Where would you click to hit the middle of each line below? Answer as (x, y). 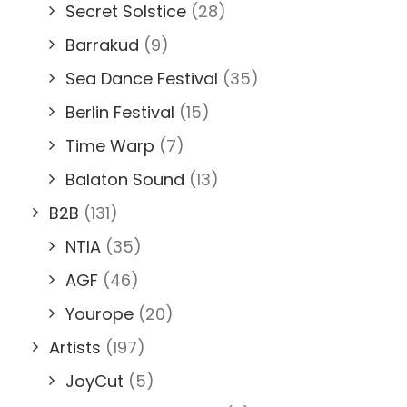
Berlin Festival (120, 112)
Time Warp (110, 146)
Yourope (99, 314)
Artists (75, 347)
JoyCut (94, 381)
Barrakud (102, 45)
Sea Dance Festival (142, 79)
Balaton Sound (125, 179)
